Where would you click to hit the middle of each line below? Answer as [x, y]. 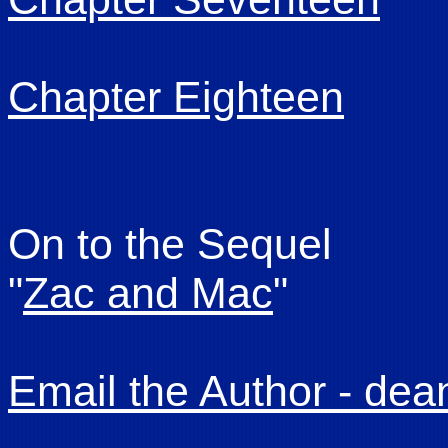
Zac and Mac [148, 293]
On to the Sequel [170, 244]
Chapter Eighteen [176, 97]
